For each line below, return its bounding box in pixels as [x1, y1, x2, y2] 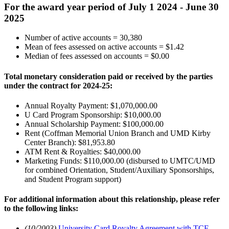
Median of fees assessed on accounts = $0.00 [25, 52, 169, 61]
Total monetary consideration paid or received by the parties [4, 72, 213, 81]
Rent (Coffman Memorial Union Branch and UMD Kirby [25, 128, 211, 138]
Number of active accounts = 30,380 [25, 33, 142, 42]
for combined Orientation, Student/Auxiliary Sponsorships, [25, 165, 214, 174]
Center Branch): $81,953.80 [25, 138, 115, 147]
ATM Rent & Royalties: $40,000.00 [25, 147, 141, 156]
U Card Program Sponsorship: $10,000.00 [25, 110, 161, 119]
